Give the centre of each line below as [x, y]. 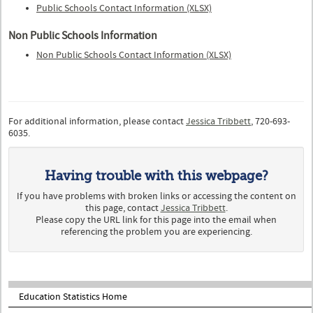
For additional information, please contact [97, 121]
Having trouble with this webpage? [156, 175]
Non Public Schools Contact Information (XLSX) [134, 55]
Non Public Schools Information [83, 35]
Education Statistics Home [73, 297]
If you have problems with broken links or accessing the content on [156, 196]
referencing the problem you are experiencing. [156, 232]
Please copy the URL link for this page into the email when [156, 220]
